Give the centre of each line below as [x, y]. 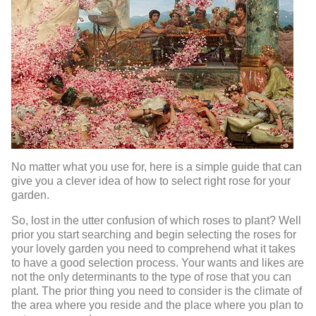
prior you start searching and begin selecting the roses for [154, 235]
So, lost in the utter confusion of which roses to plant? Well [156, 221]
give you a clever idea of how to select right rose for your [151, 181]
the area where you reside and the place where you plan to [157, 305]
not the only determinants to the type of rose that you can [151, 277]
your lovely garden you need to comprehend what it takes [153, 249]
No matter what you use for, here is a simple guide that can [157, 167]
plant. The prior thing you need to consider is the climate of [157, 291]
